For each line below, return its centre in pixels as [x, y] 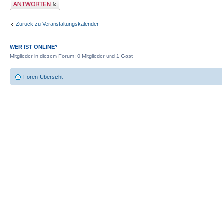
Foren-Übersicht [43, 77]
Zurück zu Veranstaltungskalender [57, 24]
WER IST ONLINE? [34, 47]
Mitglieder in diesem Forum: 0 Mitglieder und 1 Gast [71, 56]
